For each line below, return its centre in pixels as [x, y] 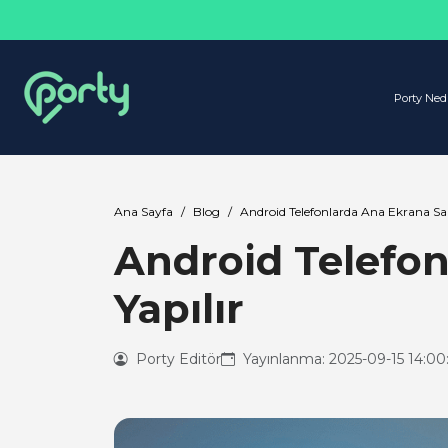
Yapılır [179, 308]
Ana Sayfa [143, 211]
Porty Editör [176, 359]
